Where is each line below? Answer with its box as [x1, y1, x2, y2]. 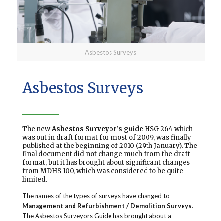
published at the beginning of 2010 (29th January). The [22, 142, 197, 150]
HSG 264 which [143, 125, 193, 134]
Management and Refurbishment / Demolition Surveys [22, 202, 192, 210]
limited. [22, 175, 47, 184]
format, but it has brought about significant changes [22, 158, 190, 167]
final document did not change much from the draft [22, 150, 190, 159]
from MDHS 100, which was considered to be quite [22, 167, 183, 176]
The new [22, 125, 52, 134]
